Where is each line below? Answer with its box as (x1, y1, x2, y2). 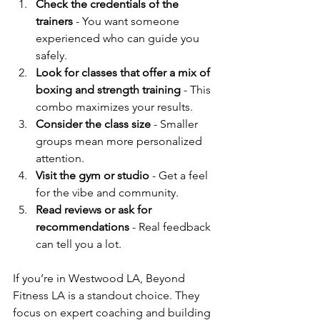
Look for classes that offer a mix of (36, 65, 213, 79)
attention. (36, 151, 84, 165)
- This (181, 82, 214, 96)
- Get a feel (149, 168, 211, 182)
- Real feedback (129, 219, 214, 234)
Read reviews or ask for (36, 202, 154, 216)
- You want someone (73, 14, 182, 28)
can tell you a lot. (36, 236, 121, 251)
